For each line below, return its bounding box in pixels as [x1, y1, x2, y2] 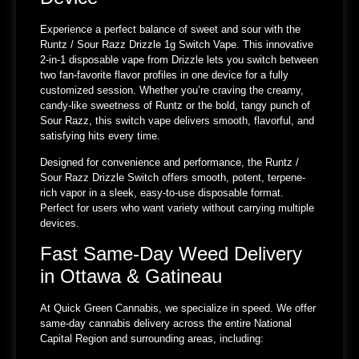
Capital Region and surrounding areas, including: [40, 332, 264, 345]
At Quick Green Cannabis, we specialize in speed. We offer [40, 301, 316, 314]
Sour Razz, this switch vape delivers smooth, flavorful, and [40, 114, 314, 127]
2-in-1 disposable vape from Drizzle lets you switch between [40, 53, 318, 66]
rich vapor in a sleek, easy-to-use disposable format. [40, 187, 284, 200]
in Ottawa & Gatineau [40, 264, 222, 287]
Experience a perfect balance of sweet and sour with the [40, 22, 301, 35]
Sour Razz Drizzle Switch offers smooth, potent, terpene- [40, 171, 305, 184]
